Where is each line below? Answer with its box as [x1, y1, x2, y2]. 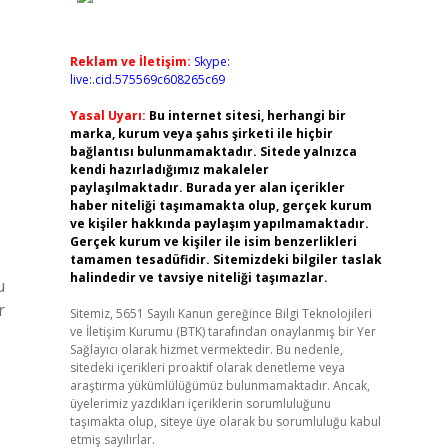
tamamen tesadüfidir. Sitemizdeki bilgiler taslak [69, 251, 382, 268]
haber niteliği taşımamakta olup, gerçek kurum [69, 197, 372, 214]
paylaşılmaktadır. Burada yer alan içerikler [69, 179, 345, 196]
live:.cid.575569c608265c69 [69, 71, 225, 88]
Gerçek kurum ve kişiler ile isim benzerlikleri [69, 233, 357, 250]
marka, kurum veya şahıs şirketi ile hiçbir [69, 125, 333, 142]
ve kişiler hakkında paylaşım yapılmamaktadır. [69, 215, 369, 232]
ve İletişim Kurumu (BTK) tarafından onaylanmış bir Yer [69, 323, 376, 340]
